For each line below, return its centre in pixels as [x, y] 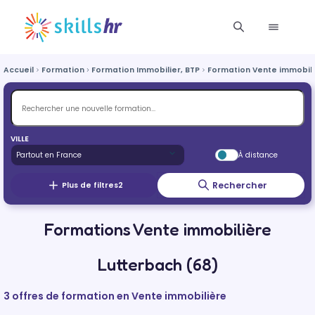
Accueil [19, 70]
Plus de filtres [90, 185]
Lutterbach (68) [157, 264]
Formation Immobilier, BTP [146, 70]
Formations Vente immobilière [157, 229]
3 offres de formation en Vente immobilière [115, 296]
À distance [258, 155]
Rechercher [239, 185]
